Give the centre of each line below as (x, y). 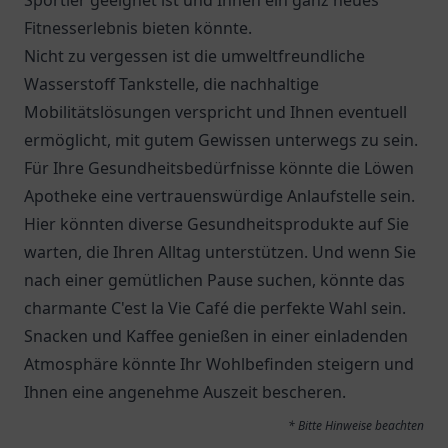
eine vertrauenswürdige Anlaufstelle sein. (256, 196)
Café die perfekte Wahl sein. (298, 308)
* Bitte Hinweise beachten (356, 425)
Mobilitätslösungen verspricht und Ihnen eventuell (215, 112)
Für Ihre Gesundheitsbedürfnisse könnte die (194, 168)
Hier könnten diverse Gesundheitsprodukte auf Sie (216, 224)
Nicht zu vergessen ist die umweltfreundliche (194, 56)
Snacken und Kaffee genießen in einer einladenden (216, 336)
